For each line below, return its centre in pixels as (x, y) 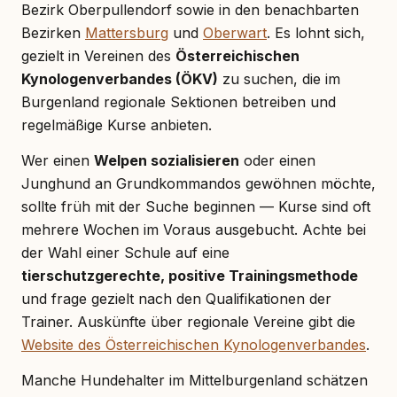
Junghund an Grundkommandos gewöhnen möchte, (198, 183)
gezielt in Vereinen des (98, 55)
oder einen (277, 160)
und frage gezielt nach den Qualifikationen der (176, 298)
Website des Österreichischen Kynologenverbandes (194, 344)
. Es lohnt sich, (316, 32)
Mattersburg (127, 32)
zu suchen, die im (279, 78)
